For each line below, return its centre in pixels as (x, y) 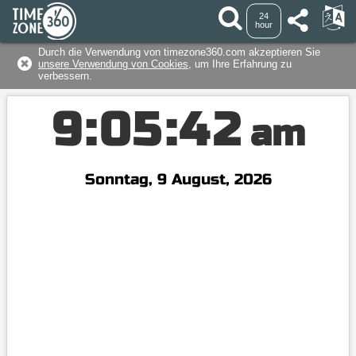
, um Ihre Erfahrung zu (240, 64)
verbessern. (65, 75)
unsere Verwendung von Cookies (113, 64)
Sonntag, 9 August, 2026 (178, 180)
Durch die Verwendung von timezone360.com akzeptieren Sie (179, 52)
